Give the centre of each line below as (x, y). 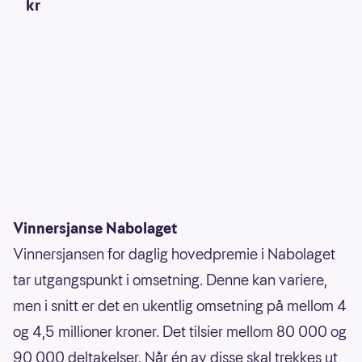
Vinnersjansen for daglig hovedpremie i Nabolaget (174, 255)
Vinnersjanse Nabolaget (95, 229)
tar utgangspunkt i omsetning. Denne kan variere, (170, 280)
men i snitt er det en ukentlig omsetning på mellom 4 (180, 306)
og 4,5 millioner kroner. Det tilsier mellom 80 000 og (180, 332)
